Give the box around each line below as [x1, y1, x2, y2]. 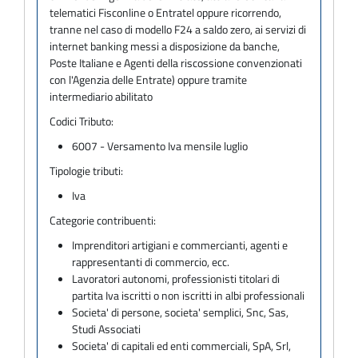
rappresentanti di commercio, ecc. [72, 253, 230, 270]
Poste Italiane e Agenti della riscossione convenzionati [50, 54, 302, 71]
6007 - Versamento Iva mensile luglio [72, 137, 249, 154]
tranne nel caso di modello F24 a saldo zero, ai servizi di [50, 20, 306, 38]
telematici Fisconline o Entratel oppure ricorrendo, [50, 3, 281, 21]
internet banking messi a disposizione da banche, [50, 37, 280, 54]
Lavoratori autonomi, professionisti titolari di [72, 269, 280, 287]
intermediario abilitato [50, 87, 153, 105]
